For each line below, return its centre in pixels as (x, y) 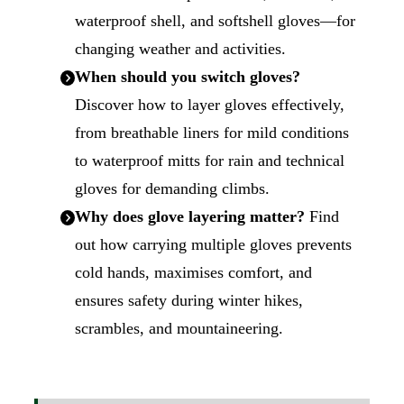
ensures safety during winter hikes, (188, 300)
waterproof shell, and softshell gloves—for (215, 20)
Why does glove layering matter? (189, 216)
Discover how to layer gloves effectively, (209, 104)
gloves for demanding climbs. (172, 188)
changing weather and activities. (180, 48)
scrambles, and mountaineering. (179, 328)
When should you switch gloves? (187, 76)
